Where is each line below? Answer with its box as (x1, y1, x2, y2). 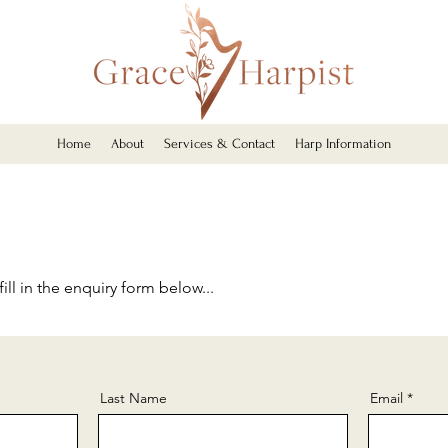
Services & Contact (164, 136, 275, 151)
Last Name (100, 389, 167, 407)
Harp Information (295, 136, 391, 151)
